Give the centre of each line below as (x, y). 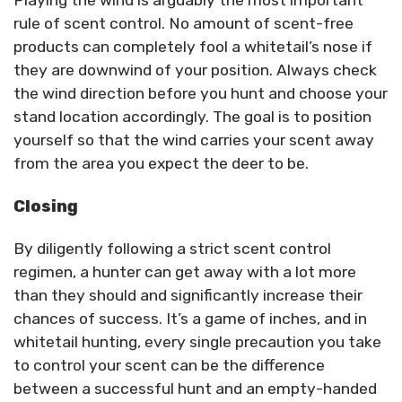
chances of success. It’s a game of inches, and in (190, 318)
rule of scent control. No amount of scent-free (184, 24)
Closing (46, 206)
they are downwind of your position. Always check (195, 70)
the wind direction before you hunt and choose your (201, 94)
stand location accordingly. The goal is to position (192, 117)
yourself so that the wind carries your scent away (194, 140)
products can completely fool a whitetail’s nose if (193, 47)
